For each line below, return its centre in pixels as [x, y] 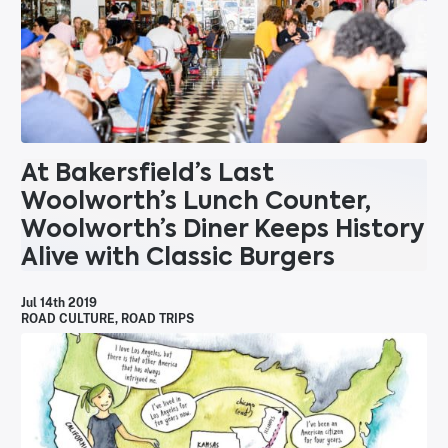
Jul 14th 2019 [59, 303]
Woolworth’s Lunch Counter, [196, 201]
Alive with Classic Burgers [178, 257]
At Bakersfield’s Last [147, 173]
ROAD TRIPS [157, 319]
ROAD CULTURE [68, 319]
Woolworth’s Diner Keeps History [222, 229]
